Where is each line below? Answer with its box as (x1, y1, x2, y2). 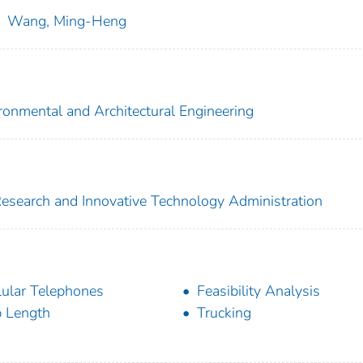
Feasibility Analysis (197, 280, 320, 301)
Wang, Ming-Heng (6, 11, 126, 31)
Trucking (197, 302, 251, 322)
